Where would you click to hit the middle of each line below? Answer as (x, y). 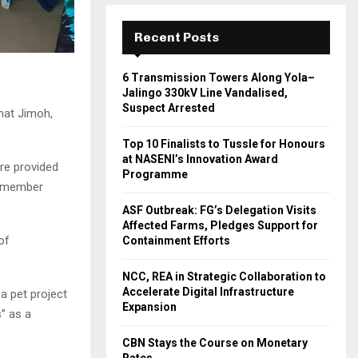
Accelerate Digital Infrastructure (208, 292)
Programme (155, 174)
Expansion (149, 307)
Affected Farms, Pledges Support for (220, 225)
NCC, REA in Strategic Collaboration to (224, 276)
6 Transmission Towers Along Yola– (219, 78)
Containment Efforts (176, 241)
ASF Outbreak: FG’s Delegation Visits (219, 210)
